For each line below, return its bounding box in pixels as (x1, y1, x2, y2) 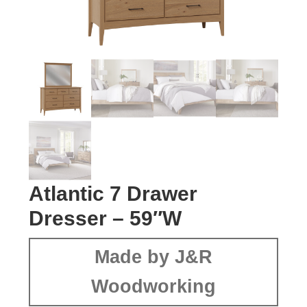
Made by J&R (95, 247, 212, 268)
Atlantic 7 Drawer (29, 182, 198, 206)
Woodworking (91, 276, 216, 297)
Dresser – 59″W (29, 207, 182, 230)
